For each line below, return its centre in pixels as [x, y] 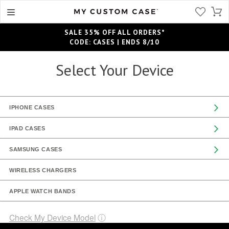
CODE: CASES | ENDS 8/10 [114, 42]
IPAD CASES [27, 128]
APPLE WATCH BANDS [42, 191]
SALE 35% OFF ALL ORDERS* [114, 32]
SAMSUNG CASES [36, 149]
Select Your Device [114, 70]
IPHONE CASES [32, 107]
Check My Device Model [52, 217]
